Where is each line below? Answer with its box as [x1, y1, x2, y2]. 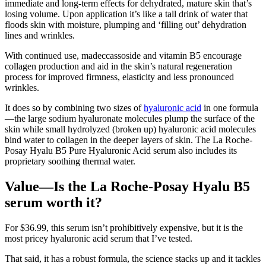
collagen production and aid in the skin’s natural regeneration [5, 61, 232, 72]
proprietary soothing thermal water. [5, 156, 135, 167]
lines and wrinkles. [5, 30, 75, 41]
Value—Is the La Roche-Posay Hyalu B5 [5, 179, 250, 195]
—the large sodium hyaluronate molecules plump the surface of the [5, 113, 255, 124]
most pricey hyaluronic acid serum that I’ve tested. [5, 233, 192, 243]
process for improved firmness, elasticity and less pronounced [5, 72, 234, 83]
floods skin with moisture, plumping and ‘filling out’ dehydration [5, 20, 246, 30]
